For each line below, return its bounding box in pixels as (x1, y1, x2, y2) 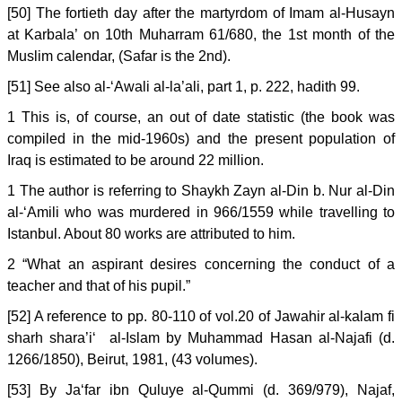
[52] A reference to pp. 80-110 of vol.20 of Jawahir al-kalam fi (7, 309, 395, 324)
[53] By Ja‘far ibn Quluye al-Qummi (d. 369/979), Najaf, (7, 382, 395, 398)
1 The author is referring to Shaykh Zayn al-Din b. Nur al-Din (7, 183, 395, 198)
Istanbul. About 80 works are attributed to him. (7, 226, 295, 241)
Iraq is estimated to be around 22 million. (7, 153, 267, 168)
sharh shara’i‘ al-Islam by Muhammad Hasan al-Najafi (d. (7, 330, 395, 345)
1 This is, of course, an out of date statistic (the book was (7, 109, 395, 125)
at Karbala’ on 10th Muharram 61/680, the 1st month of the (7, 27, 395, 42)
